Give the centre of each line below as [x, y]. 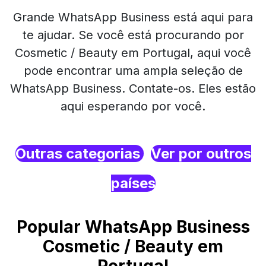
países [133, 183]
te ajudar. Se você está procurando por [133, 35]
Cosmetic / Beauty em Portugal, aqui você [133, 53]
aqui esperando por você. [133, 106]
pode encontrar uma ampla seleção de [133, 71]
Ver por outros [201, 153]
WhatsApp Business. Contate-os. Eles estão [133, 88]
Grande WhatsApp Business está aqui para [133, 17]
